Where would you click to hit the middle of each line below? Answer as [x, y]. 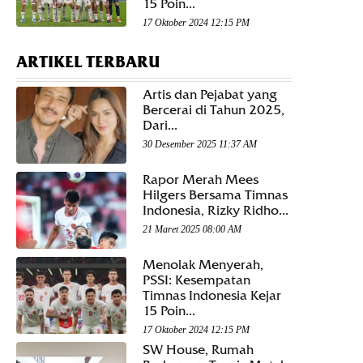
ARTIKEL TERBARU [88, 62]
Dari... [160, 125]
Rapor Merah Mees [201, 179]
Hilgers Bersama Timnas [215, 194]
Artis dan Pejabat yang [210, 94]
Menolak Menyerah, [203, 265]
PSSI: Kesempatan [196, 280]
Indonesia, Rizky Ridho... [216, 210]
